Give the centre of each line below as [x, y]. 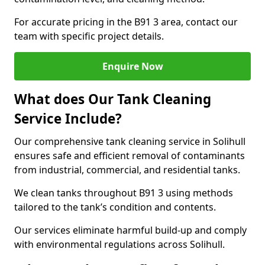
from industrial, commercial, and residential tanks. [127, 170]
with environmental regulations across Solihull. [119, 244]
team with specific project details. [89, 36]
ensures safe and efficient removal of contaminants [130, 156]
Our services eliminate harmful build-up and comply [130, 230]
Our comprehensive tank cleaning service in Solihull [130, 141]
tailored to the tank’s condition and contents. [115, 207]
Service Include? [68, 119]
